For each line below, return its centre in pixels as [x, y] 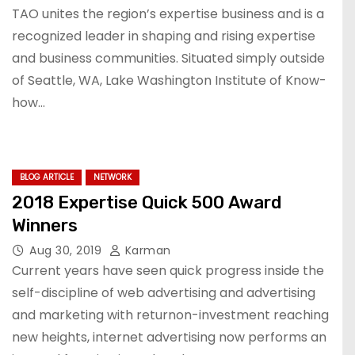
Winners [45, 225]
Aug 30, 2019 [67, 250]
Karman [146, 250]
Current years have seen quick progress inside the [168, 271]
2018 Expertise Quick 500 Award [147, 202]
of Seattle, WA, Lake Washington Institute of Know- [169, 80]
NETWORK [113, 177]
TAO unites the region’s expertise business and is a [168, 14]
